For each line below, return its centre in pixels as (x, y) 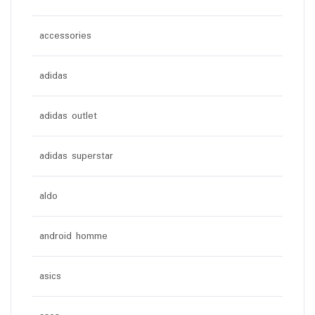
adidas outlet (68, 116)
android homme (73, 236)
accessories (65, 36)
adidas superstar (76, 156)
